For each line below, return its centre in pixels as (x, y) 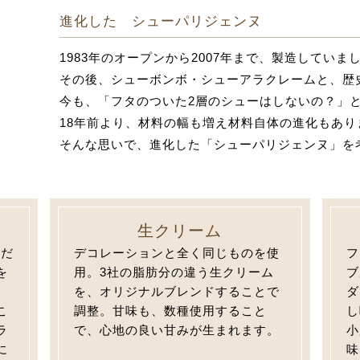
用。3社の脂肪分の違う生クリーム (174, 272)
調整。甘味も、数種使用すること (171, 311)
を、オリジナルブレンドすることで (177, 292)
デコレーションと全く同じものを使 (177, 253)
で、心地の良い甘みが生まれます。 (177, 330)
